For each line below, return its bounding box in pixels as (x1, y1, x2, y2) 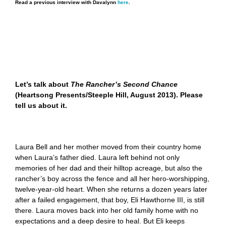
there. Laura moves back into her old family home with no (15, 206, 198, 215)
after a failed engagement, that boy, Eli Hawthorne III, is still (15, 196, 204, 204)
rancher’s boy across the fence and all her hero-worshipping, (15, 175, 209, 183)
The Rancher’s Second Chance (71, 80, 178, 89)
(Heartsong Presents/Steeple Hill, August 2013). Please (15, 91, 203, 99)
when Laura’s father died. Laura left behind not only (15, 153, 180, 162)
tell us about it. (15, 101, 67, 110)
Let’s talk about (15, 80, 71, 89)
